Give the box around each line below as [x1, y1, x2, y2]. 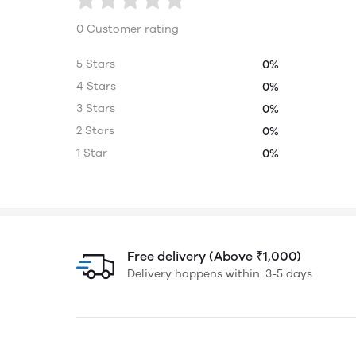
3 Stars [76, 102, 115, 115]
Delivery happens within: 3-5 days [127, 267, 312, 281]
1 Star [76, 146, 107, 160]
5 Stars [76, 57, 115, 71]
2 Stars [76, 124, 114, 137]
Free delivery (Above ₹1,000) [127, 249, 301, 264]
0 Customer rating [76, 22, 179, 36]
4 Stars [76, 79, 116, 93]
